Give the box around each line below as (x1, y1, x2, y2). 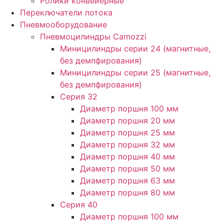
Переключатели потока (20, 7, 112, 17)
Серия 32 (60, 91, 97, 101)
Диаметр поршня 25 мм (80, 127, 175, 137)
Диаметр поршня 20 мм (80, 115, 175, 125)
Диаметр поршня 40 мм (80, 151, 175, 161)
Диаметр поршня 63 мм (80, 175, 175, 185)
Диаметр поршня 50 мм (80, 163, 175, 173)
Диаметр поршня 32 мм (80, 139, 175, 149)
